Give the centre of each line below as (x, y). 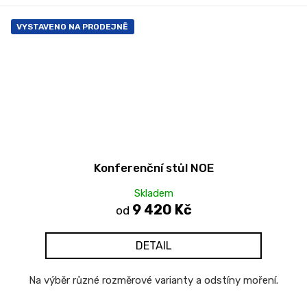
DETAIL (153, 245)
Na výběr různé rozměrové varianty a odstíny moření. (153, 280)
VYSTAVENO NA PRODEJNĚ (72, 26)
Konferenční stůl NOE (153, 168)
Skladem (153, 193)
